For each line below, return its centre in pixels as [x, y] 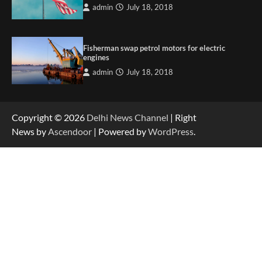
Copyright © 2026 [49, 118]
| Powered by [120, 132]
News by [30, 132]
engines [96, 58]
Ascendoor [70, 132]
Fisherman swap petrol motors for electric [154, 48]
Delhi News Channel [127, 118]
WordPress [171, 132]
